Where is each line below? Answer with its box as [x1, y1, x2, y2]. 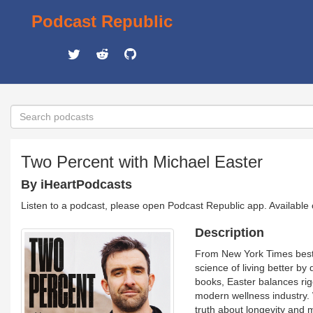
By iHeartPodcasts [21, 177, 132, 191]
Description [194, 226, 264, 240]
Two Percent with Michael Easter [21, 152, 263, 171]
